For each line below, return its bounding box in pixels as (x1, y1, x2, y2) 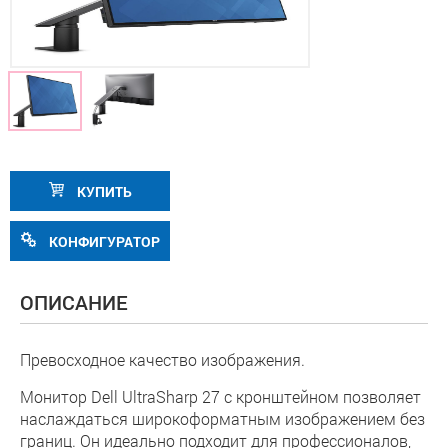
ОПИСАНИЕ (20, 289, 128, 315)
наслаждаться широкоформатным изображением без (20, 408, 425, 429)
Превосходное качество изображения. (20, 349, 305, 370)
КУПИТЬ (73, 182, 132, 201)
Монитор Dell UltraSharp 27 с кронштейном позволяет (20, 386, 421, 407)
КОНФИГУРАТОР (45, 232, 160, 251)
